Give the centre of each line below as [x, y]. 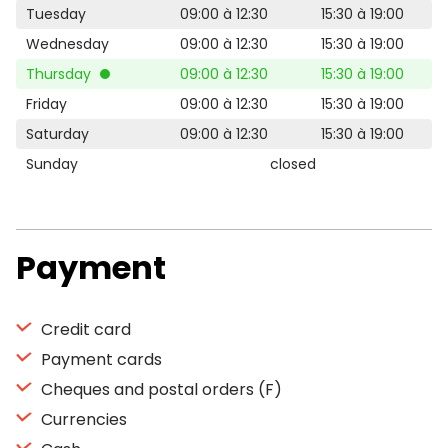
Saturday [57, 134]
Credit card [84, 329]
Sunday [52, 164]
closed [293, 164]
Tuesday [56, 14]
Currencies [82, 419]
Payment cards [99, 359]
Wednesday [67, 44]
